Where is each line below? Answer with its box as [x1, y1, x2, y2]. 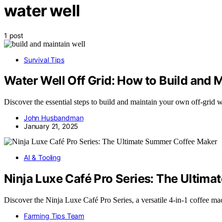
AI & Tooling [24, 153, 61, 162]
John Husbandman [24, 113, 84, 122]
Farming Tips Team [24, 212, 85, 221]
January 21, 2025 [24, 122, 79, 131]
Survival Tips [24, 55, 64, 64]
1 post [4, 31, 23, 40]
